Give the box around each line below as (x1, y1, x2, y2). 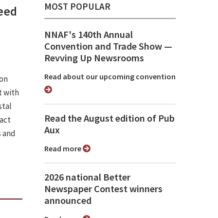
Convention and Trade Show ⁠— (44, 40, 172, 53)
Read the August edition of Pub (44, 112, 175, 125)
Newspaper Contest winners (44, 182, 163, 196)
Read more (49, 144, 83, 154)
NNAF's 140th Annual (44, 28, 133, 41)
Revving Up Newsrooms (44, 52, 144, 65)
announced (44, 194, 91, 207)
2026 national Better (44, 171, 130, 184)
